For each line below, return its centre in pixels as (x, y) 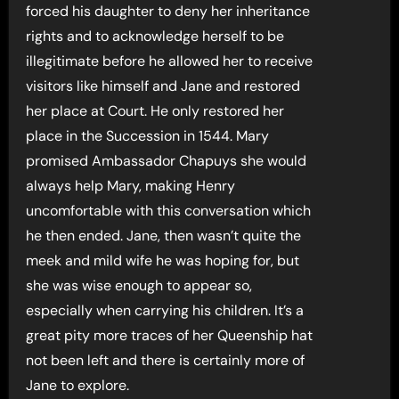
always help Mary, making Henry (131, 186)
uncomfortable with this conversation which (169, 211)
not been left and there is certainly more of (166, 361)
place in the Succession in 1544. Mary (148, 136)
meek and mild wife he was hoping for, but (163, 261)
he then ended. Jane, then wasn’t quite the (164, 236)
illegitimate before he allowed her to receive (170, 61)
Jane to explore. (78, 386)
